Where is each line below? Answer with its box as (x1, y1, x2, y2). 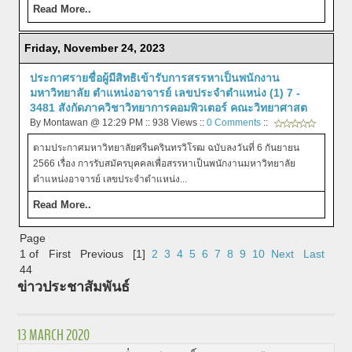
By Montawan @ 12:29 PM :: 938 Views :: (29, 117, 207, 129)
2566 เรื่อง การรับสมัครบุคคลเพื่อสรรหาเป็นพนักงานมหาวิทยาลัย (32, 158, 295, 170)
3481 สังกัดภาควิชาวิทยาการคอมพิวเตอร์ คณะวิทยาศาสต (29, 101, 307, 115)
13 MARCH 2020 (17, 324, 90, 346)
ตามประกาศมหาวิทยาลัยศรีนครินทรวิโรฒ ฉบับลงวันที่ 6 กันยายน (32, 142, 299, 154)
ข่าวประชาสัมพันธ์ (17, 279, 130, 295)
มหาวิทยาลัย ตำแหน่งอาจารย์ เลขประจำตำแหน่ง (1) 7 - (29, 86, 300, 100)
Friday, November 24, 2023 (24, 42, 165, 55)
